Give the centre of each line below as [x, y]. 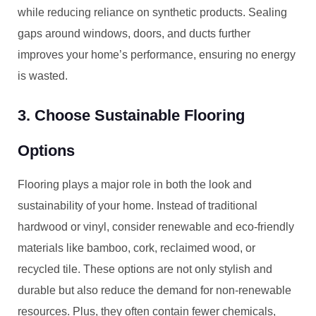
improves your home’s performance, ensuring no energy [157, 55]
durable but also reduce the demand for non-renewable [154, 290]
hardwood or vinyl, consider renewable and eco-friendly [156, 227]
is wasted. [43, 76]
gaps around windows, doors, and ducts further [134, 34]
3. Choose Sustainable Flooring [131, 115]
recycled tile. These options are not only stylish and [145, 269]
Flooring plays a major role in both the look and [135, 184]
